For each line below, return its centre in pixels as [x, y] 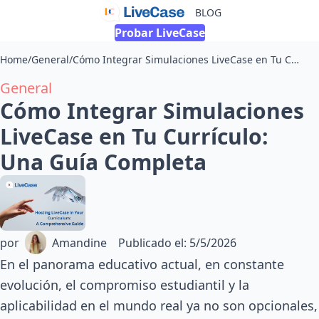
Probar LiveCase [159, 33]
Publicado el [151, 242]
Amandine [79, 242]
